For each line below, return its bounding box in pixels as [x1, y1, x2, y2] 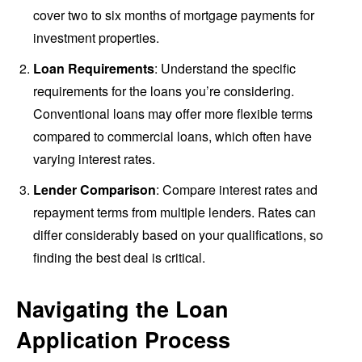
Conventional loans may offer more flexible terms [33, 104, 313, 124]
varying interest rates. [33, 149, 155, 169]
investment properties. [33, 28, 159, 48]
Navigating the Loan [16, 293, 229, 325]
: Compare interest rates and [156, 180, 318, 200]
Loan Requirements [33, 59, 154, 78]
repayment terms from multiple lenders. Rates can [33, 203, 316, 222]
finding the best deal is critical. [33, 248, 205, 267]
